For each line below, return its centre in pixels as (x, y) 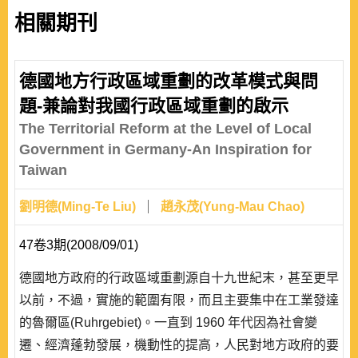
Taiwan (43, 170)
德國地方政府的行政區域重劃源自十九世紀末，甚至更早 (179, 278)
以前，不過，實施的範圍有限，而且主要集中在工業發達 (179, 300)
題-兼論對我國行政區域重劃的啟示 (154, 106)
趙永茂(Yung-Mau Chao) (233, 207)
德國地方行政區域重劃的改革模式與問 (169, 81)
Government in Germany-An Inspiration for (165, 149)
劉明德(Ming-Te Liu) (78, 207)
